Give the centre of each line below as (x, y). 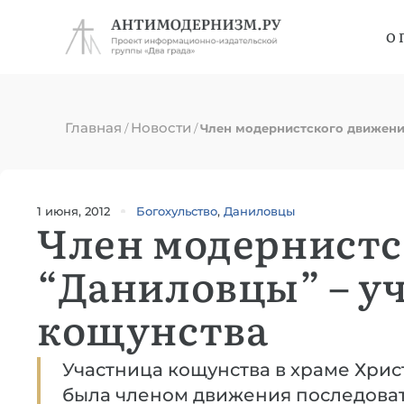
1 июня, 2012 (73, 211)
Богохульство (177, 211)
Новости (161, 128)
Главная (93, 128)
